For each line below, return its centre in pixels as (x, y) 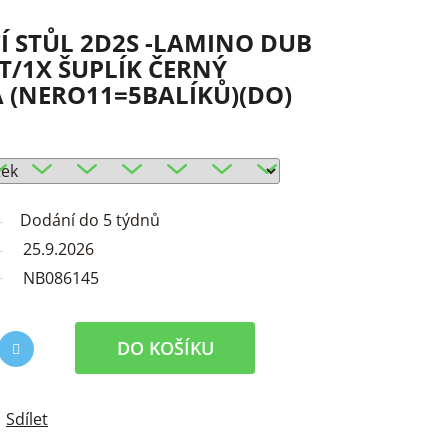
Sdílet (27, 418)
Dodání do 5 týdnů (90, 219)
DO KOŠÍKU (165, 347)
